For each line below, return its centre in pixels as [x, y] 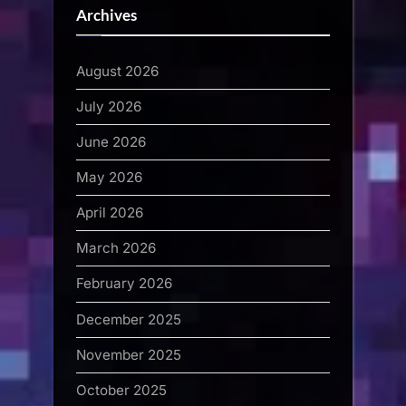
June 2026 [111, 141]
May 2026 [109, 177]
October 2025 [121, 390]
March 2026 [116, 248]
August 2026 [117, 71]
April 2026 [110, 213]
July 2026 [109, 106]
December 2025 [129, 319]
